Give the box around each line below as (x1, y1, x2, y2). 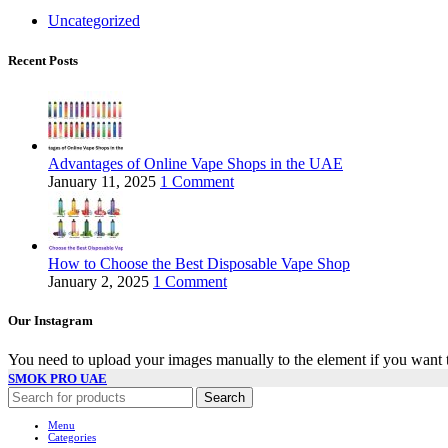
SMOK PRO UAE (8, 371, 107, 387)
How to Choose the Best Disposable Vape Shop (48, 254, 350, 272)
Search (204, 390, 245, 406)
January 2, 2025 (48, 272, 149, 290)
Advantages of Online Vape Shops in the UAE (48, 154, 343, 172)
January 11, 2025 (48, 172, 156, 190)
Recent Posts (8, 52, 78, 68)
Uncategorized (48, 12, 140, 30)
